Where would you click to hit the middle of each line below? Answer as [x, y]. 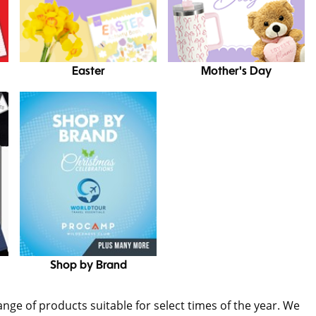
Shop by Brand [88, 266]
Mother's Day [236, 72]
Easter [88, 72]
